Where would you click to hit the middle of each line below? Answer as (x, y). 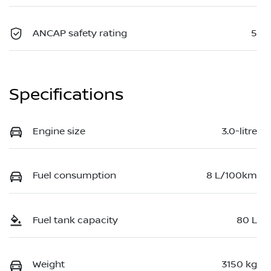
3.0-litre (239, 131)
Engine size (59, 131)
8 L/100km (232, 176)
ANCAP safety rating (80, 33)
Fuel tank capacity (75, 220)
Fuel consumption (74, 176)
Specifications (66, 94)
